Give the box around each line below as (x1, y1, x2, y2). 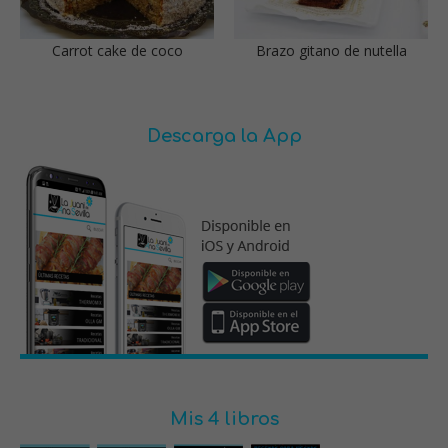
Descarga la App (146, 125, 302, 146)
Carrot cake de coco (51, 40, 183, 60)
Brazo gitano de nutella (255, 40, 407, 60)
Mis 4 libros (169, 408, 279, 429)
